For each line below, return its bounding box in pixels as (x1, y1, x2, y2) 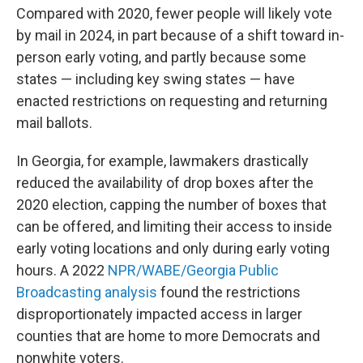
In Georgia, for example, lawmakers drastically (16, 152, 309, 169)
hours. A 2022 (16, 262, 108, 279)
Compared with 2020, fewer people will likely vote (16, 5, 332, 22)
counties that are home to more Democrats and (16, 327, 320, 344)
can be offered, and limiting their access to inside (16, 218, 332, 235)
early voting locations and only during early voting (16, 240, 330, 257)
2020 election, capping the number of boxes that (16, 196, 327, 213)
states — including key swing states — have (16, 70, 295, 88)
